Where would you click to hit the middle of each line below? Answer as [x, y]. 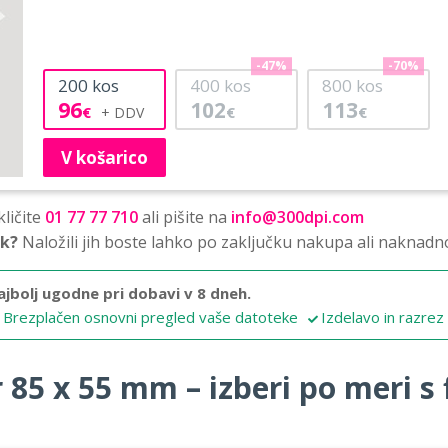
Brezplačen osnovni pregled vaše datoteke [150, 316]
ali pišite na [184, 216]
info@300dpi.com [297, 216]
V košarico [104, 157]
